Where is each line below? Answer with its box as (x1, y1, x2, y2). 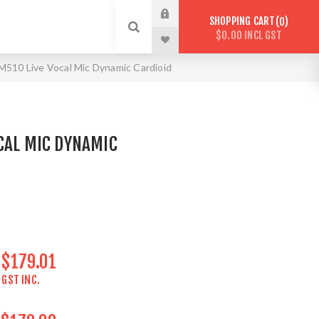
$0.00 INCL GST (216, 28, 282, 42)
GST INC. (1, 273, 41, 287)
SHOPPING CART (209, 14, 276, 28)
